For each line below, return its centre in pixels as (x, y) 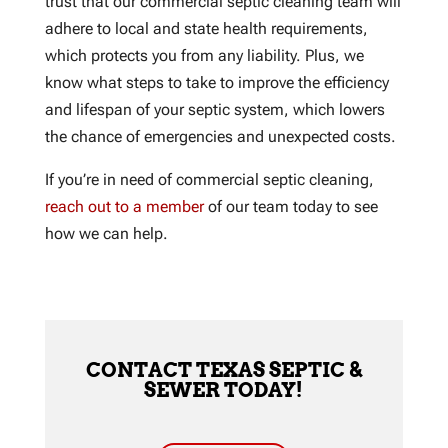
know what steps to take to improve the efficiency (216, 82)
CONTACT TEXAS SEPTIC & (223, 369)
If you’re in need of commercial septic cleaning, (209, 179)
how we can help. (106, 233)
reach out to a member (124, 206)
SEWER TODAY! (224, 389)
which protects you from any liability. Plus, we (204, 55)
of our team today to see (290, 206)
